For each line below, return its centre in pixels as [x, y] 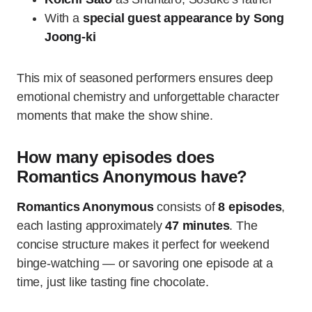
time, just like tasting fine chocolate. [113, 282]
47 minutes [197, 226]
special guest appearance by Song [183, 18]
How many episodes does [116, 157]
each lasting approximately [91, 226]
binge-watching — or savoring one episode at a [145, 264]
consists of [186, 207]
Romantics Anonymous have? [132, 177]
